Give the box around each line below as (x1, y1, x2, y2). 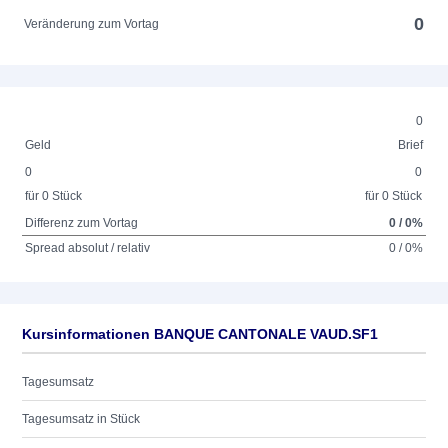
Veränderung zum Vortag (24, 17, 160, 31)
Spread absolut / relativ (25, 241, 151, 255)
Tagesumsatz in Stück (22, 412, 140, 426)
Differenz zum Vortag (25, 216, 139, 230)
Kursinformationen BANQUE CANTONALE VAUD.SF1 (22, 326, 378, 342)
